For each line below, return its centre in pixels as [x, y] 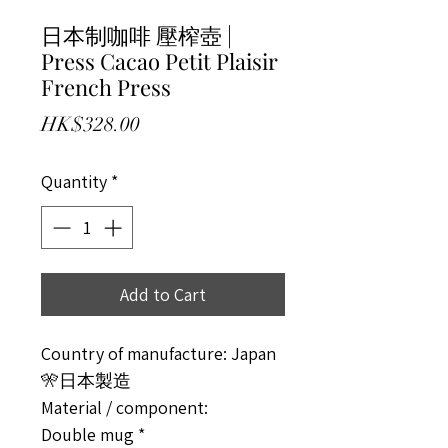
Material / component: [124, 407]
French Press [106, 87]
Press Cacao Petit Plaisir [159, 61]
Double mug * [93, 434]
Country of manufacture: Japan [158, 353]
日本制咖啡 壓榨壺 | [136, 35]
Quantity [74, 181]
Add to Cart [163, 294]
